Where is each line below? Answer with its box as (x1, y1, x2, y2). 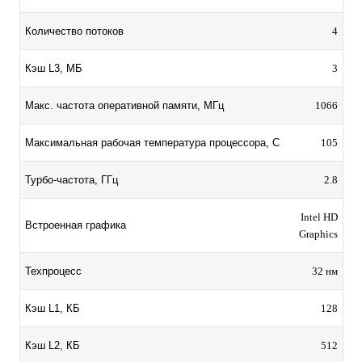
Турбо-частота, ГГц (25, 174, 118, 187)
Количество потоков (25, 25, 124, 38)
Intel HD (301, 211, 338, 224)
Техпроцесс (25, 265, 82, 278)
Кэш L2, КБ (25, 339, 80, 352)
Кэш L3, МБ (25, 62, 82, 75)
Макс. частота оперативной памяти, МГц (25, 99, 224, 112)
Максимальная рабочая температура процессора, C (25, 137, 280, 149)
